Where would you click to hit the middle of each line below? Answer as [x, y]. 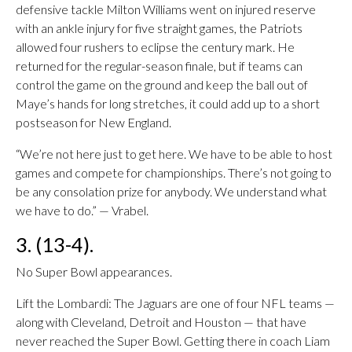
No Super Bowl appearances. [94, 271]
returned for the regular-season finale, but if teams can [159, 66]
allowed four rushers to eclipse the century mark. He [155, 47]
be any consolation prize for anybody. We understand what [171, 191]
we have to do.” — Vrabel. [82, 210]
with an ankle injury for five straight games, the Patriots [159, 28]
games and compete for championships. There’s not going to [174, 172]
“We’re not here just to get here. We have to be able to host [174, 154]
